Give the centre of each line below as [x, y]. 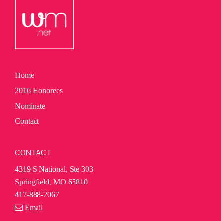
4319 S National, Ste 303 [54, 169]
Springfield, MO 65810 [51, 182]
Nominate [30, 106]
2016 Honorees [39, 90]
